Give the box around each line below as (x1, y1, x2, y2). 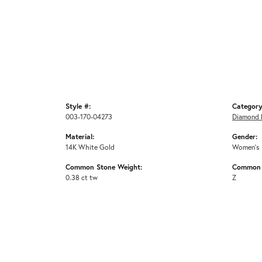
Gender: (232, 132, 257, 142)
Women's (232, 142, 260, 152)
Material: (65, 132, 94, 142)
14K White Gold (65, 142, 115, 152)
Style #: (65, 101, 91, 111)
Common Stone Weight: (65, 162, 142, 172)
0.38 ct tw (65, 173, 98, 182)
